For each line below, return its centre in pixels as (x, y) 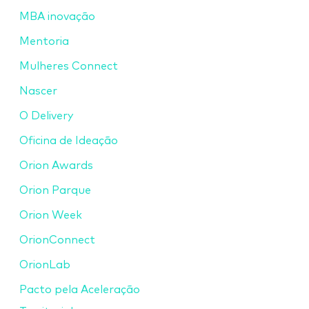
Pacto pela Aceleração (80, 289)
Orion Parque (55, 190)
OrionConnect (57, 240)
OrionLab (45, 265)
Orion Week (51, 215)
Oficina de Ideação (69, 140)
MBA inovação (57, 16)
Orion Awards (56, 165)
